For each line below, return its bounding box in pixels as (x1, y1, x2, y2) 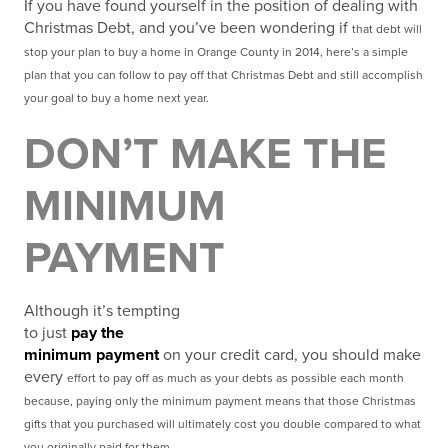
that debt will (352, 22, 422, 36)
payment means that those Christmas (215, 394, 416, 408)
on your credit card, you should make (159, 345, 421, 365)
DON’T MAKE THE (24, 128, 387, 181)
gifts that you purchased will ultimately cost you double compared (24, 417, 381, 431)
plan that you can (24, 68, 119, 82)
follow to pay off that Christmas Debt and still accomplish (119, 68, 423, 82)
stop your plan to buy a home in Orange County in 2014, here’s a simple (24, 45, 408, 59)
